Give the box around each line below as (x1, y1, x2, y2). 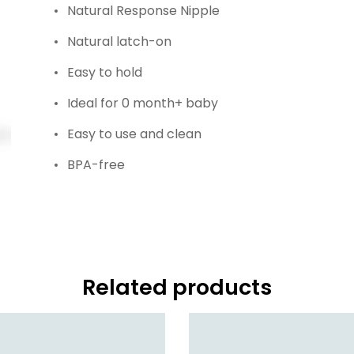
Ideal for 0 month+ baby (66, 94, 218, 113)
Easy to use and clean (66, 125, 201, 144)
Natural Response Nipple (66, 2, 220, 21)
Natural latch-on (66, 32, 171, 51)
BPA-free (66, 156, 125, 175)
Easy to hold (66, 63, 142, 82)
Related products (82, 273, 272, 303)
